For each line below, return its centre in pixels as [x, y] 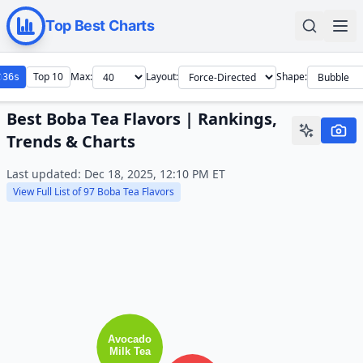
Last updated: [45, 174]
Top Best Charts [100, 26]
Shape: [291, 77]
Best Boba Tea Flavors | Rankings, [142, 119]
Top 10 [48, 77]
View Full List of [48, 192]
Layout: [162, 77]
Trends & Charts [71, 141]
